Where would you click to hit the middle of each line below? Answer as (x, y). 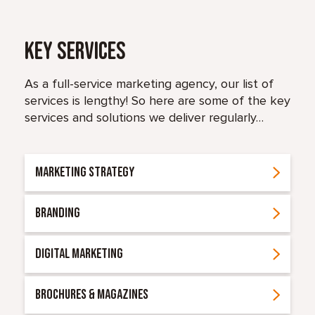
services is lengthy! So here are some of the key (157, 101)
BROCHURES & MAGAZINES (92, 295)
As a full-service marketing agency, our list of (149, 84)
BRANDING (58, 213)
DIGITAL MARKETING (79, 254)
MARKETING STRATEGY (85, 172)
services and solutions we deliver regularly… (144, 117)
